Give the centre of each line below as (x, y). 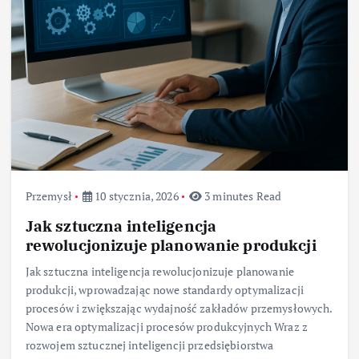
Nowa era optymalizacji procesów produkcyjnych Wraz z (166, 326)
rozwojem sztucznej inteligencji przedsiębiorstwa (149, 345)
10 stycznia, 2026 (135, 196)
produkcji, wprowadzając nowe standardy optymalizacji (164, 289)
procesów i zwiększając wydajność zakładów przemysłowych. (179, 308)
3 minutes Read (242, 196)
